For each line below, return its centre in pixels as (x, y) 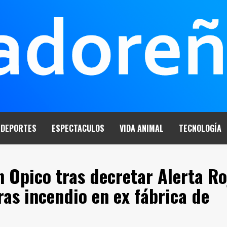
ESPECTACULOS (78, 128)
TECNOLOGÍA (200, 128)
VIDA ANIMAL (142, 128)
